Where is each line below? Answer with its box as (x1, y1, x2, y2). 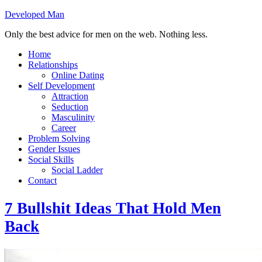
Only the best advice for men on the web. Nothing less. (5, 29, 208, 39)
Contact (28, 175, 57, 185)
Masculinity (51, 112, 95, 122)
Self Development (28, 81, 95, 91)
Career (51, 123, 76, 133)
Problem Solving (28, 133, 90, 143)
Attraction (51, 91, 88, 101)
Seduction (51, 102, 88, 112)
